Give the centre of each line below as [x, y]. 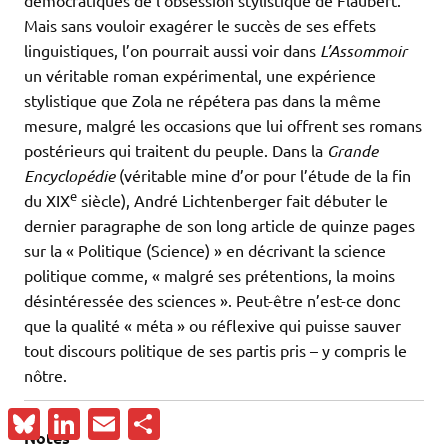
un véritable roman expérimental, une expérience [200, 75]
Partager [191, 416]
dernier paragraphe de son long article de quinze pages [219, 225]
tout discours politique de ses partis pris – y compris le [215, 350]
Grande [352, 151]
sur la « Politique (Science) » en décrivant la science [205, 250]
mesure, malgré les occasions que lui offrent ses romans [223, 125]
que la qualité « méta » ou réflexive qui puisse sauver [212, 325]
